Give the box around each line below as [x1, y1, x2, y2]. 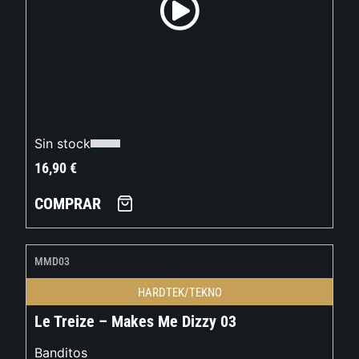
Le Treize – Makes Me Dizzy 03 [34, 312, 237, 332]
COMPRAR [34, 194, 102, 214]
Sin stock [34, 135, 91, 152]
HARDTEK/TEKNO [137, 285, 222, 301]
